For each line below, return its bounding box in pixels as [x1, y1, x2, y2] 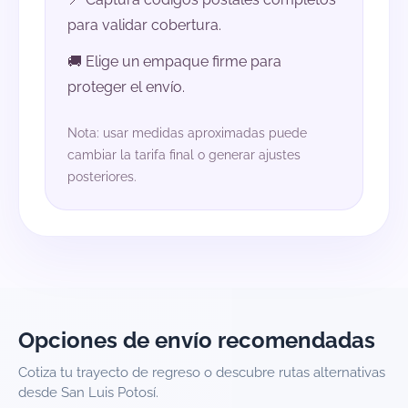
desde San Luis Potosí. [18, 384, 158, 402]
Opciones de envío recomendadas [18, 327, 375, 354]
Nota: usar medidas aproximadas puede [67, 126, 307, 141]
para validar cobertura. [67, 16, 221, 35]
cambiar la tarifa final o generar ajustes [67, 148, 301, 163]
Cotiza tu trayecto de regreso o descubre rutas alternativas [18, 364, 385, 382]
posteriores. [67, 169, 137, 185]
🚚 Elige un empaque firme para [67, 53, 281, 71]
